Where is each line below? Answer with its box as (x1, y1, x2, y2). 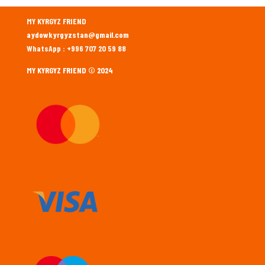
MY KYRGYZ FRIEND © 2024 (26, 65, 113, 76)
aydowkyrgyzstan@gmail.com (26, 30, 129, 40)
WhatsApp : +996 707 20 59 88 (26, 43, 126, 54)
